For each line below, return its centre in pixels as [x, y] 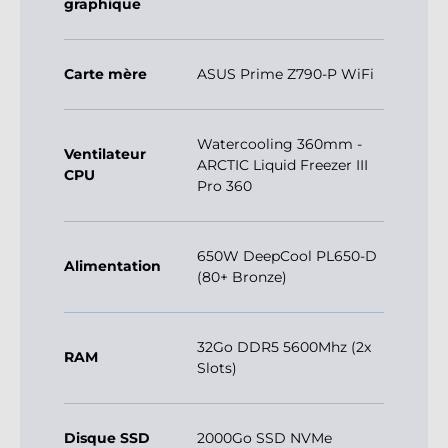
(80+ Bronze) [242, 277]
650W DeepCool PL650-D [287, 256]
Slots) [217, 368]
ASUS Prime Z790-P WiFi [285, 74]
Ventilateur [105, 154]
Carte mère [105, 74]
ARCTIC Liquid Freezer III [282, 165]
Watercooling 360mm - [279, 144]
